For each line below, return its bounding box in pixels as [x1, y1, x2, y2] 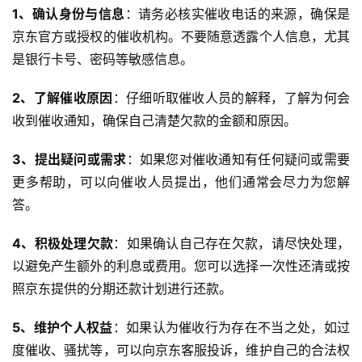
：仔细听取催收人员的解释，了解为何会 [112, 90, 351, 107]
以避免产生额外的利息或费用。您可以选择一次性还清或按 [12, 258, 350, 275]
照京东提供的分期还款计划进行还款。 [12, 280, 232, 297]
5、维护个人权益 [12, 319, 113, 336]
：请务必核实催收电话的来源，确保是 [124, 6, 351, 23]
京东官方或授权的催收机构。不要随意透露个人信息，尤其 [12, 28, 350, 45]
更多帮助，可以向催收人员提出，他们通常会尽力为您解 [12, 174, 350, 191]
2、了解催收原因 [12, 90, 113, 107]
